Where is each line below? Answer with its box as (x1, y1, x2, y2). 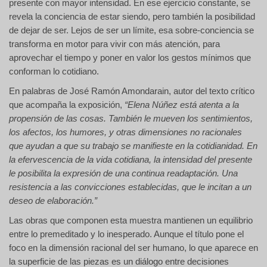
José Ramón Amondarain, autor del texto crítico (70, 86, 254, 96)
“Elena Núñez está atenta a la (125, 100, 239, 110)
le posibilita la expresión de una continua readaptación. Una (9, 168, 238, 178)
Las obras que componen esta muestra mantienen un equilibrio (9, 215, 253, 225)
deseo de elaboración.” (9, 195, 97, 206)
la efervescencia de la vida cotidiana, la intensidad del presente (9, 154, 252, 164)
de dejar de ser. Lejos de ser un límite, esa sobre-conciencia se (9, 25, 254, 35)
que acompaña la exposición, (9, 100, 125, 110)
